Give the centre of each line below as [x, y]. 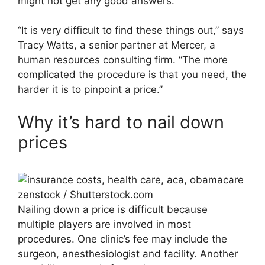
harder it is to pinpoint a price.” [90, 90]
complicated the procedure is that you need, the [132, 75]
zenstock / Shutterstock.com [85, 194]
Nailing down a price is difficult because [113, 209]
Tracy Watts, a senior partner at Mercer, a [117, 45]
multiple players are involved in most [104, 224]
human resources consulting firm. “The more [123, 60]
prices [43, 142]
